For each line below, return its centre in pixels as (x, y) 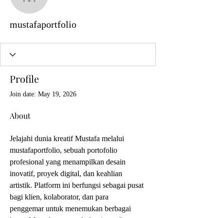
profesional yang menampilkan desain (69, 162)
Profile (24, 79)
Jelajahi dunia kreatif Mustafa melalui (68, 138)
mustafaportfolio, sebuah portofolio (64, 150)
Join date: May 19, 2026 (43, 94)
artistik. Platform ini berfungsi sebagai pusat (78, 185)
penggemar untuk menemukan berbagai (71, 209)
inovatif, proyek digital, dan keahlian (67, 173)
